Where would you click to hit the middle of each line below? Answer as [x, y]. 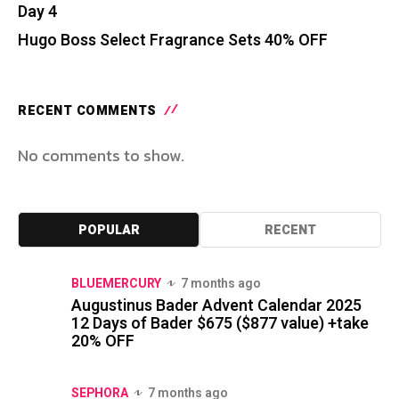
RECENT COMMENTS [87, 110]
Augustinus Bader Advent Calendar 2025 [216, 305]
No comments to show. [101, 155]
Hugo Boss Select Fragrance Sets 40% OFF [173, 40]
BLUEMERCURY [116, 283]
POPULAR [109, 230]
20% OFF [103, 341]
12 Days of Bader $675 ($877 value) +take [220, 323]
